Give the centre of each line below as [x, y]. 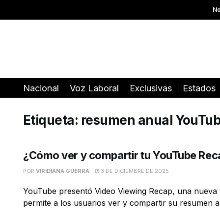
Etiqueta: [52, 120]
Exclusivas [151, 88]
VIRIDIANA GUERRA [63, 171]
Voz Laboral [94, 88]
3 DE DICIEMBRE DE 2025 [134, 171]
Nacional [41, 88]
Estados [199, 88]
